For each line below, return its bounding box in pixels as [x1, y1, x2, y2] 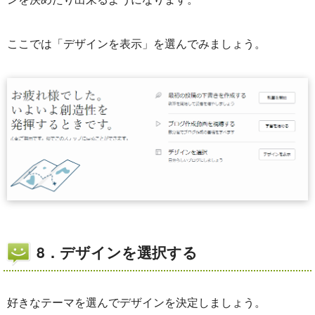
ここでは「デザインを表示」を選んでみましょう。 [7, 34, 266, 51]
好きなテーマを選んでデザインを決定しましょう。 [7, 294, 266, 311]
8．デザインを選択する [37, 241, 198, 263]
